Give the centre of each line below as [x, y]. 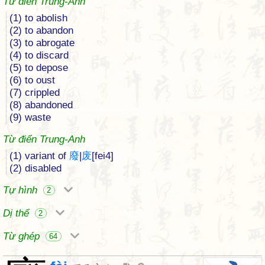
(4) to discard [39, 55]
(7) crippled [35, 93]
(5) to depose [39, 68]
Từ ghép [23, 236]
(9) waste [30, 117]
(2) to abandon [41, 30]
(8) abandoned [41, 105]
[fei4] [103, 156]
